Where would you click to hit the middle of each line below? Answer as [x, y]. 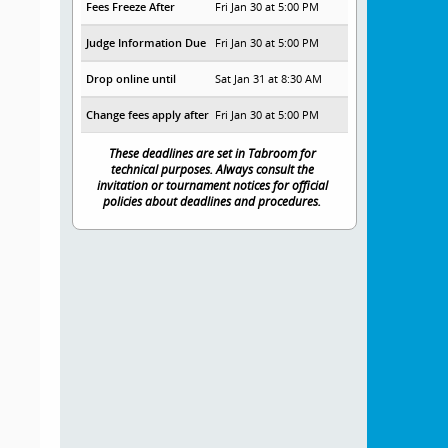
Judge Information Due [145, 43]
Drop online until [130, 79]
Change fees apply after [147, 115]
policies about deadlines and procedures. [212, 201]
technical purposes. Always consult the [212, 169]
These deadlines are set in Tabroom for [212, 153]
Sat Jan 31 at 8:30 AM [269, 79]
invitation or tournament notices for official [212, 185]
